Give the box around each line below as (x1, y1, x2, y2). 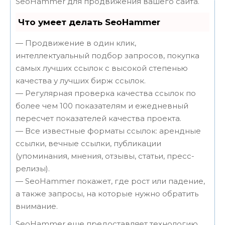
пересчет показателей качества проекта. (16, 114, 181, 124)
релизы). (16, 164, 50, 174)
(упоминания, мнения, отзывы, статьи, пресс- (16, 151, 194, 161)
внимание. (16, 201, 58, 211)
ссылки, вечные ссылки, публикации (16, 139, 161, 149)
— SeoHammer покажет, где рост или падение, (16, 176, 205, 186)
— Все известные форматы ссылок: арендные (16, 126, 201, 136)
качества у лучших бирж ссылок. (16, 76, 146, 86)
